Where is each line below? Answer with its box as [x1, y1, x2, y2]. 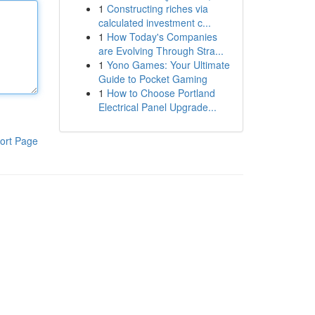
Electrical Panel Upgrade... [98, 100, 217, 114]
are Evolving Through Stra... [98, 44, 224, 58]
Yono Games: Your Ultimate [106, 58, 230, 72]
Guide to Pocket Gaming [98, 72, 207, 86]
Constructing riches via [106, 1, 208, 15]
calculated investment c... [98, 15, 211, 30]
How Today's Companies [106, 30, 217, 44]
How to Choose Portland [106, 86, 215, 100]
